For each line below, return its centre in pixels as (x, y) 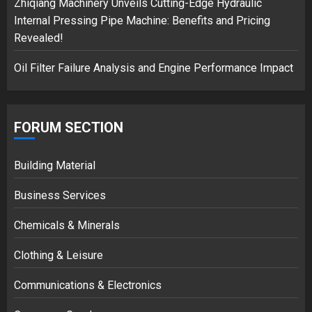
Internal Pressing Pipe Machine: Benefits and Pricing (142, 21)
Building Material (55, 165)
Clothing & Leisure (58, 255)
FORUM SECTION (69, 127)
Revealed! (39, 38)
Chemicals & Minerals (67, 225)
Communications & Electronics (88, 285)
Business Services (60, 195)
